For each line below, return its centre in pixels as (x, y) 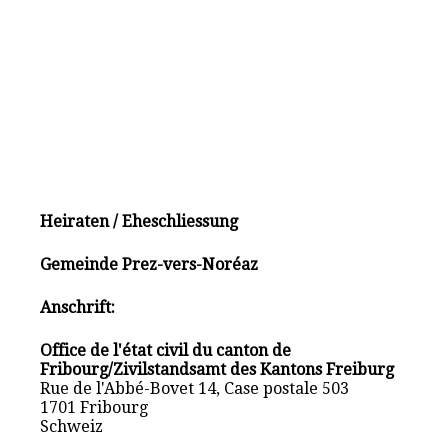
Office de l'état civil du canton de (166, 350)
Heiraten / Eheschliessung (139, 221)
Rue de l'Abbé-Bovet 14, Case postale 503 (195, 388)
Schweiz (72, 426)
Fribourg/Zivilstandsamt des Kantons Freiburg (217, 369)
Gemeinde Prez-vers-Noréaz (149, 264)
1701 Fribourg (94, 407)
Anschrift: (78, 307)
